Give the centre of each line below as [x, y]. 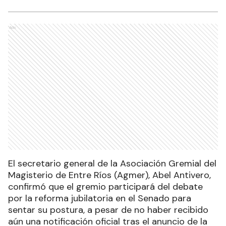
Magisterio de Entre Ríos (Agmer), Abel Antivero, [109, 175]
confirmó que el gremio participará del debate [105, 187]
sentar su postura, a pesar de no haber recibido [108, 210]
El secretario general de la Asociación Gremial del [112, 164]
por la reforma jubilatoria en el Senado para [100, 199]
